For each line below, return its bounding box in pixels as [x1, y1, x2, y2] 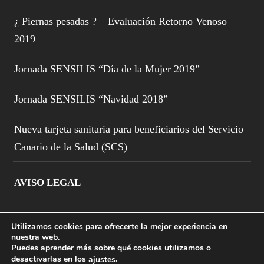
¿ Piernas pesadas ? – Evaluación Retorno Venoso [14, 15, 227, 28]
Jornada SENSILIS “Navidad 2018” [14, 93, 169, 105]
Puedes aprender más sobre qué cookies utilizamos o [11, 242, 211, 253]
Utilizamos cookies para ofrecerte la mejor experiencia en [11, 221, 227, 232]
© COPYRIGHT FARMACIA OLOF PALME [58, 255, 206, 262]
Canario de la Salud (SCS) [14, 141, 128, 153]
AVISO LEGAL [14, 177, 81, 189]
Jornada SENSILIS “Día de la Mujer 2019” [14, 63, 200, 75]
